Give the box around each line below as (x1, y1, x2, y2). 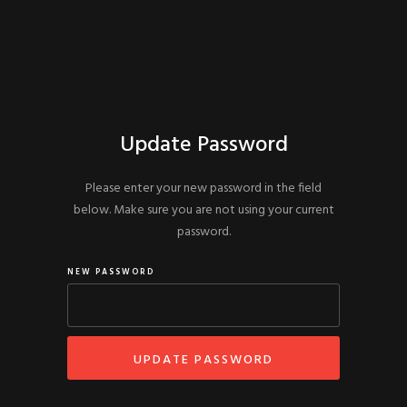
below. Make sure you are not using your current (73, 199, 334, 221)
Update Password (119, 127, 288, 163)
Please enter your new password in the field (85, 177, 322, 199)
